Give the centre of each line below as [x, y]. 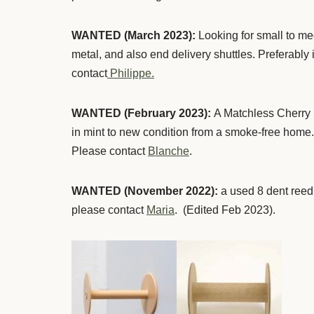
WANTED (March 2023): [134, 35]
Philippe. [131, 73]
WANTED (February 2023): [143, 113]
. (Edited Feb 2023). [225, 210]
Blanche [169, 151]
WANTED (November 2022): [146, 191]
